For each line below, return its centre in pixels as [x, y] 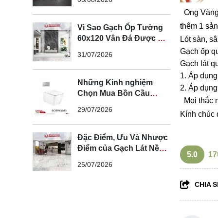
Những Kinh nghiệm [115, 83]
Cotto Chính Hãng [111, 104]
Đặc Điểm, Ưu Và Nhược [123, 138]
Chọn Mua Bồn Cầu [114, 93]
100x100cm [98, 159]
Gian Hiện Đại [102, 60]
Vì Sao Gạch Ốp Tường [120, 28]
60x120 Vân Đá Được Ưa [123, 38]
